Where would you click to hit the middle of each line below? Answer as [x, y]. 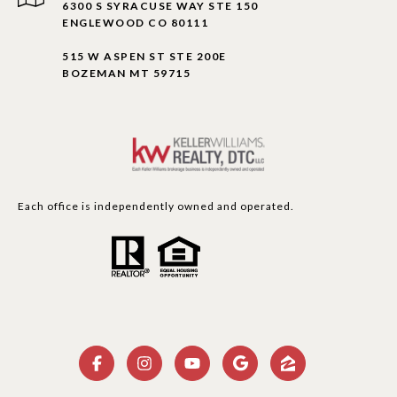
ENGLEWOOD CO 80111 [135, 23]
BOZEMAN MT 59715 [126, 74]
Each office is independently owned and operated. [156, 206]
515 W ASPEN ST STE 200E [144, 57]
